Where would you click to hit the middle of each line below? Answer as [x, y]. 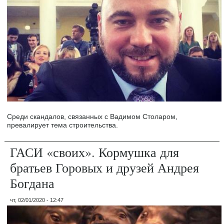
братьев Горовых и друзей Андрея [105, 167]
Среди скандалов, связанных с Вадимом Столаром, [92, 116]
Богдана [32, 183]
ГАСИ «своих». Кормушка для [95, 152]
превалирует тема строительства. [63, 125]
